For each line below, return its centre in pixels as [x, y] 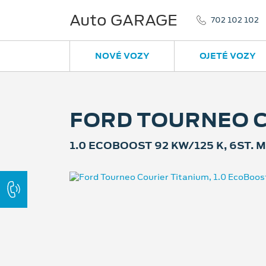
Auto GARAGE [123, 20]
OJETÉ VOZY [227, 56]
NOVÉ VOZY [122, 56]
